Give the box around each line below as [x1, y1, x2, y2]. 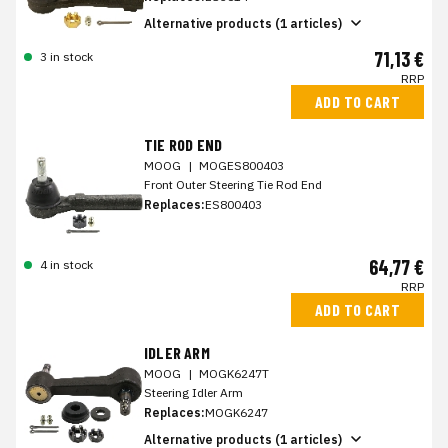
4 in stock [40, 257, 93, 272]
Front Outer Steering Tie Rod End [144, 177, 322, 192]
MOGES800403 [199, 158, 284, 173]
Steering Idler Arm [144, 385, 243, 400]
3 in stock [40, 49, 93, 64]
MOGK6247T [199, 366, 269, 381]
